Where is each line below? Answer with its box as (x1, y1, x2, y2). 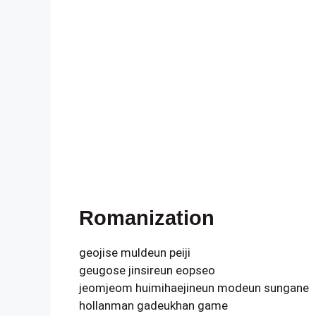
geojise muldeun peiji (79, 245, 190, 260)
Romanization (79, 206, 214, 229)
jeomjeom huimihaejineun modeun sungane (79, 280, 309, 295)
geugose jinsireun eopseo (79, 262, 215, 277)
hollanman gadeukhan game (79, 298, 228, 312)
